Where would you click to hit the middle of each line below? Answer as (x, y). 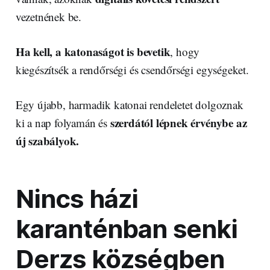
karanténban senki (127, 229)
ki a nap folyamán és (63, 123)
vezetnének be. (49, 17)
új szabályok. (47, 141)
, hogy (185, 52)
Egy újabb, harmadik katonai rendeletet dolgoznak (129, 105)
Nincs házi (77, 199)
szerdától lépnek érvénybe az (178, 123)
